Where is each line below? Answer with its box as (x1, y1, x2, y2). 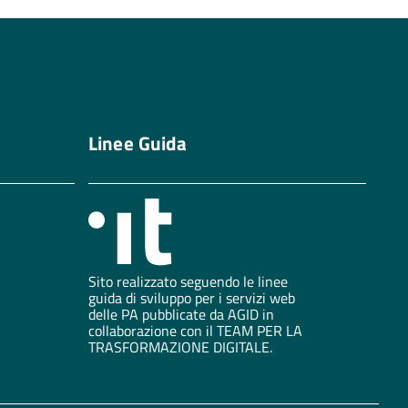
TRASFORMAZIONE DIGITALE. (87, 335, 272, 358)
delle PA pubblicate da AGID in (87, 302, 274, 325)
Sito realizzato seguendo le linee (87, 270, 288, 292)
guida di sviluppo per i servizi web (87, 286, 295, 309)
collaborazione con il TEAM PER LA (87, 319, 302, 342)
